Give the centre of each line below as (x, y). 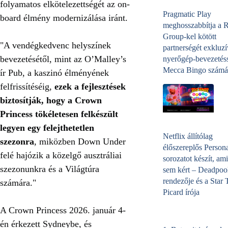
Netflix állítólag (188, 136)
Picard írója (181, 192)
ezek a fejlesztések (90, 86)
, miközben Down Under (80, 141)
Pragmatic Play (187, 14)
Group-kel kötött (190, 36)
